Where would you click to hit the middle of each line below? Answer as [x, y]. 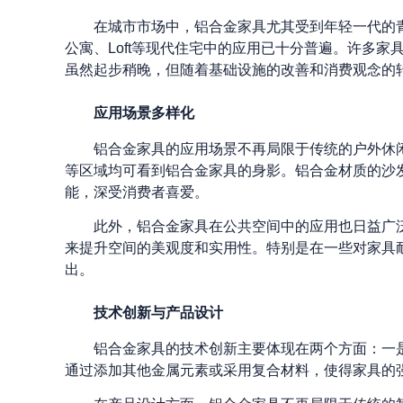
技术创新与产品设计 [158, 313]
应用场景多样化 [144, 113]
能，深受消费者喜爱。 [137, 193]
